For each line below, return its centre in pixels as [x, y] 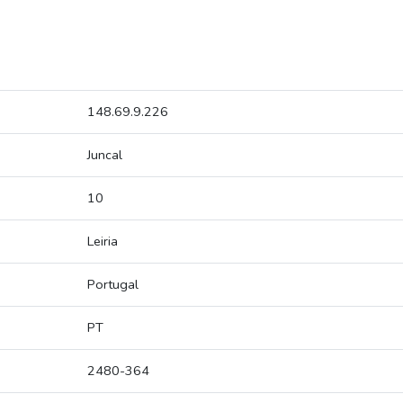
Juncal [105, 155]
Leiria [103, 242]
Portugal [113, 285]
